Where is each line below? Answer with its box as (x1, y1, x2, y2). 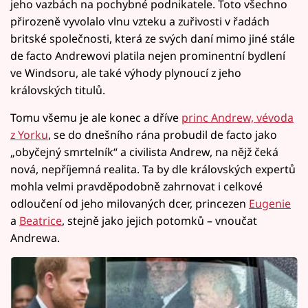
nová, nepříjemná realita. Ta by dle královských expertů (10, 161, 296, 177)
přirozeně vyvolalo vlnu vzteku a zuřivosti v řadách (10, 13, 269, 29)
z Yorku (10, 126, 48, 142)
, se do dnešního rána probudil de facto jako (48, 126, 277, 142)
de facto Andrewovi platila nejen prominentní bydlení (10, 47, 285, 63)
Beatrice (19, 212, 62, 228)
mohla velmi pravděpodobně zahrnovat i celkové (10, 178, 263, 194)
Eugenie (249, 195, 291, 211)
